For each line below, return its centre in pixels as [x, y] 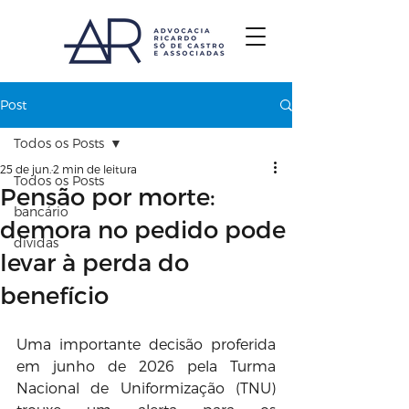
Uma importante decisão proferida [146, 344]
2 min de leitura [95, 169]
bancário [41, 211]
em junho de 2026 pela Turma [146, 366]
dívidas [36, 242]
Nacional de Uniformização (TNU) [146, 388]
